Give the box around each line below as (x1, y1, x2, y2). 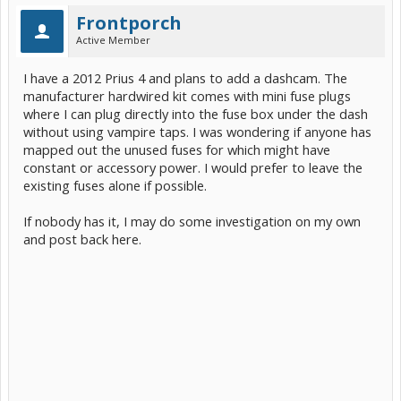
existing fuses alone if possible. (23, 176, 207, 194)
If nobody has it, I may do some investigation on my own (23, 212, 361, 230)
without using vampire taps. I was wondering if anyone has (23, 123, 371, 141)
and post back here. (23, 230, 141, 248)
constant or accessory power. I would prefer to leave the (23, 158, 363, 176)
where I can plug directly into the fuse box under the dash (23, 105, 368, 123)
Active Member (76, 33, 150, 47)
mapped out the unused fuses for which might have (23, 141, 330, 158)
